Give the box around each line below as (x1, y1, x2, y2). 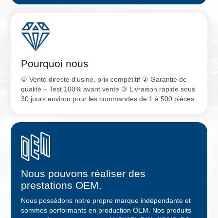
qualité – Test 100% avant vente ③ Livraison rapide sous (20, 85, 195, 93)
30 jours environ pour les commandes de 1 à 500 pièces (20, 95, 194, 103)
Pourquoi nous (20, 58, 89, 70)
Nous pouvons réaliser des (20, 167, 145, 179)
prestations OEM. (20, 179, 102, 191)
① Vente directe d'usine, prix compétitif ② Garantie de (20, 75, 187, 83)
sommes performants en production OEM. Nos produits (20, 207, 191, 215)
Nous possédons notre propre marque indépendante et (20, 197, 191, 205)
